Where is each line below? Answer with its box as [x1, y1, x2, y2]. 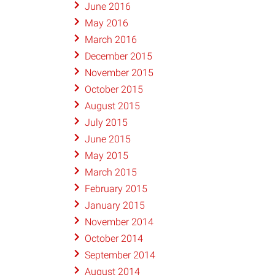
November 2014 [84, 216, 153, 228]
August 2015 [84, 100, 140, 112]
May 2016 [84, 17, 128, 29]
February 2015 [84, 183, 147, 195]
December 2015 [84, 50, 152, 63]
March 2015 [84, 166, 137, 179]
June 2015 [84, 133, 131, 145]
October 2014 [84, 233, 143, 245]
